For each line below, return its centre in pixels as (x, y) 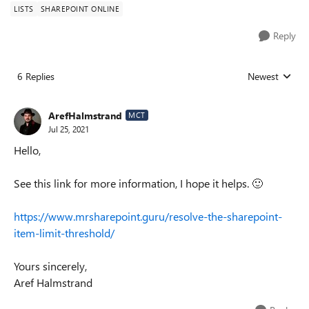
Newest (263, 76)
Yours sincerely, (50, 266)
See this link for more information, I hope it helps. (133, 183)
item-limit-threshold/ (64, 233)
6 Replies (36, 76)
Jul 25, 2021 (69, 129)
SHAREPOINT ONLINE (80, 9)
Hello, (27, 150)
